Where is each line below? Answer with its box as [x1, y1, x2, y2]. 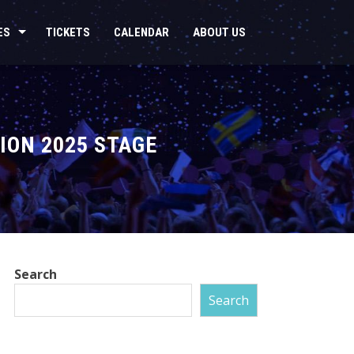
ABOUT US [193, 25, 246, 40]
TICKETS [46, 25, 90, 40]
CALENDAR [114, 25, 169, 40]
